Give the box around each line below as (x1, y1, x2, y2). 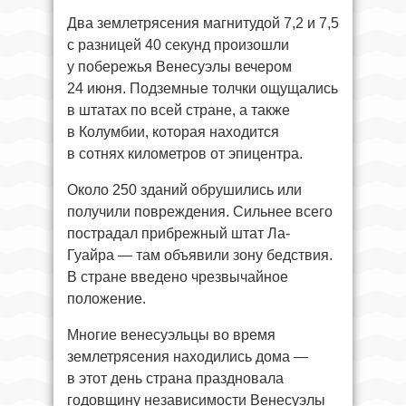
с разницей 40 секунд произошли (67, 36, 289, 53)
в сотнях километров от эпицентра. (67, 145, 303, 161)
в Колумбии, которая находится (67, 123, 279, 140)
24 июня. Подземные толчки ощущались (67, 80, 338, 96)
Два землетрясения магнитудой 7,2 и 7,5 (67, 14, 339, 31)
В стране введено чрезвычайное (67, 268, 288, 285)
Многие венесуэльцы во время (67, 326, 275, 343)
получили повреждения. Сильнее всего (67, 203, 333, 219)
